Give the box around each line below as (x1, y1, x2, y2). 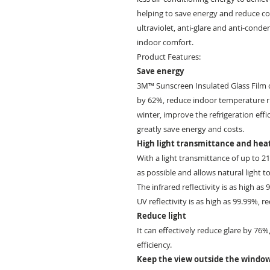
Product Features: (137, 51, 201, 62)
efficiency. (137, 239, 172, 250)
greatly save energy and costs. (137, 123, 244, 134)
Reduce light (137, 210, 186, 221)
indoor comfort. (137, 36, 193, 48)
